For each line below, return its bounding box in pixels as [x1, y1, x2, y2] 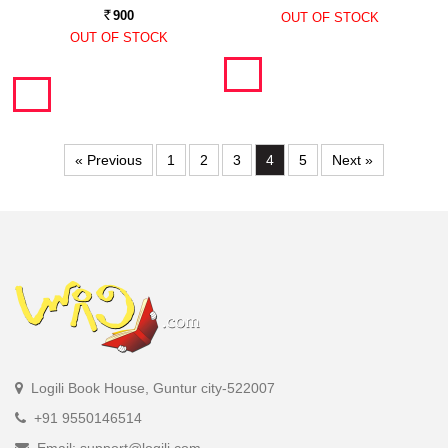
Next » [332, 152, 373, 169]
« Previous [75, 152, 142, 169]
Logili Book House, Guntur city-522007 [27, 380, 275, 397]
